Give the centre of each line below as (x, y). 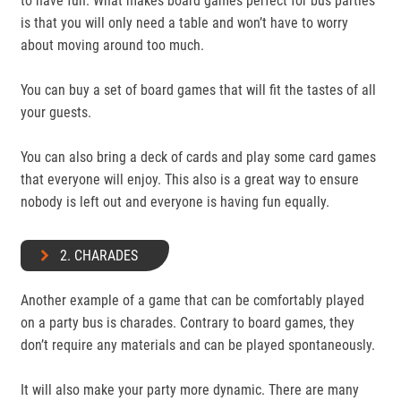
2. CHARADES (99, 256)
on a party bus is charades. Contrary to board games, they (188, 323)
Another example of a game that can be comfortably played (192, 300)
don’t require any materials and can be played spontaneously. (198, 345)
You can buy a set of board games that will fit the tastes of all (198, 90)
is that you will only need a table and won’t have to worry (184, 23)
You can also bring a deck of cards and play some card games (198, 157)
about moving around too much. (114, 45)
